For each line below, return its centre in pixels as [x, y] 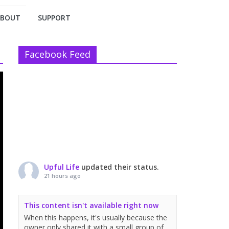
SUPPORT [54, 17]
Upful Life [62, 167]
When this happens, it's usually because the [96, 217]
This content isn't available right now [91, 205]
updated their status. [120, 167]
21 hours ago [62, 175]
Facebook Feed [58, 54]
